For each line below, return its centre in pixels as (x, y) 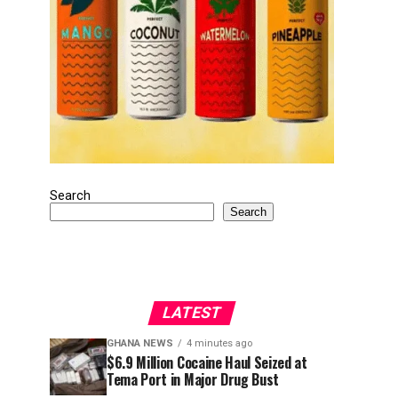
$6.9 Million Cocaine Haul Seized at (207, 362)
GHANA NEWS (140, 343)
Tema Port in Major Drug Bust (193, 379)
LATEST (192, 313)
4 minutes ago (219, 343)
